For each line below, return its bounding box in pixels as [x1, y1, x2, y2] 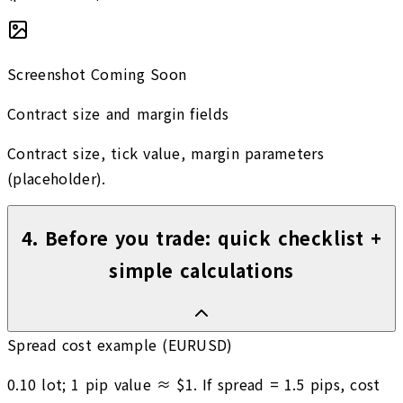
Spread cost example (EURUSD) [7, 334, 233, 356]
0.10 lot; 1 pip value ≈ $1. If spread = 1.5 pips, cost [7, 373, 381, 396]
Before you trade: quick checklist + [45, 225, 382, 252]
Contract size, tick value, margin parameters [7, 141, 325, 164]
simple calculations [109, 257, 294, 284]
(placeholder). [7, 166, 106, 189]
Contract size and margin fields [7, 102, 229, 124]
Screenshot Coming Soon [7, 62, 187, 85]
